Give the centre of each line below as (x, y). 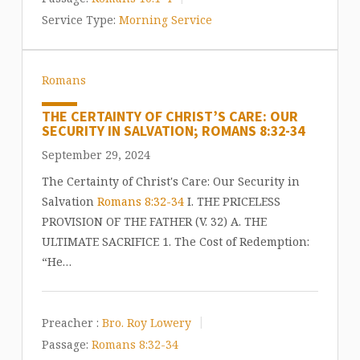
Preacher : (70, 322)
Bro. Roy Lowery (146, 322)
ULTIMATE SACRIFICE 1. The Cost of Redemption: (175, 241)
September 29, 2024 (96, 154)
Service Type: (78, 19)
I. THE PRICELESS (232, 201)
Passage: (65, 344)
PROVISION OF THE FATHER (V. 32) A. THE (154, 221)
